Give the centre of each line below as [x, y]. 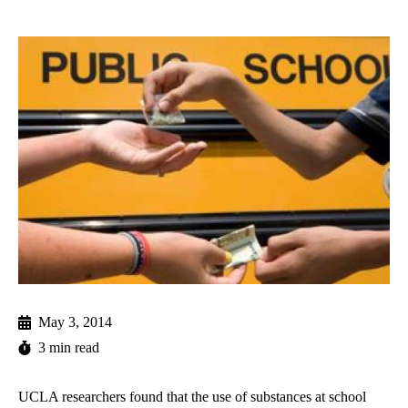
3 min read [69, 348]
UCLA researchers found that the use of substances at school [192, 397]
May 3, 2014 [75, 322]
